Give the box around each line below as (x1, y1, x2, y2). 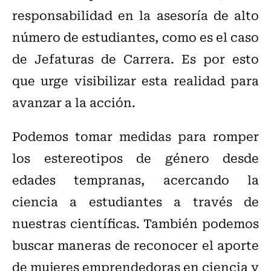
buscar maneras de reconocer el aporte (12, 235, 259, 255)
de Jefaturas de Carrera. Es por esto (12, 49, 259, 68)
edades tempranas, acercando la (12, 170, 259, 189)
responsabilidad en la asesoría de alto (12, 5, 259, 25)
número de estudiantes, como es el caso (12, 27, 259, 47)
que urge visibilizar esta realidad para (12, 71, 259, 90)
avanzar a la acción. (12, 93, 135, 112)
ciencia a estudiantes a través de (12, 192, 259, 211)
